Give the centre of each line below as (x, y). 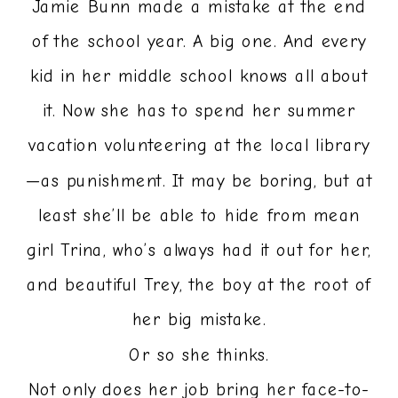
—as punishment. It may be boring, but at (199, 181)
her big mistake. (199, 320)
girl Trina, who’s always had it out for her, (199, 251)
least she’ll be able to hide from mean (199, 215)
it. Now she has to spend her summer (199, 111)
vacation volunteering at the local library (199, 146)
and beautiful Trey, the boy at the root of (199, 286)
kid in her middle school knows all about (199, 76)
